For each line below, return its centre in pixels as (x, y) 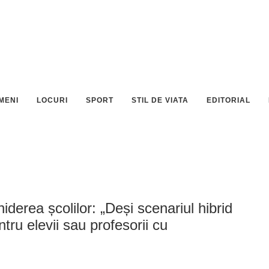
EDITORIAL (228, 100)
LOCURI (52, 100)
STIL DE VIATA (160, 100)
